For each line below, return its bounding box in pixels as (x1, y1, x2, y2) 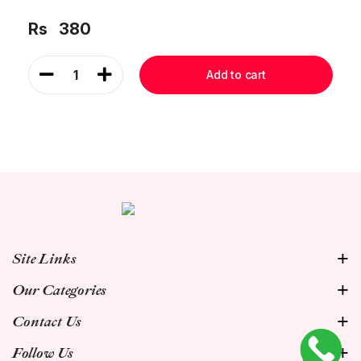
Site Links (12, 249, 77, 268)
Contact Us (12, 312, 81, 330)
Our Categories (12, 280, 106, 299)
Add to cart (206, 68, 266, 82)
